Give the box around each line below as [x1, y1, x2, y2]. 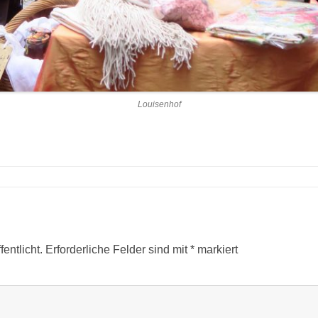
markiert [194, 243, 238, 256]
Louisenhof [137, 99, 181, 110]
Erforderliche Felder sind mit [45, 243, 190, 256]
